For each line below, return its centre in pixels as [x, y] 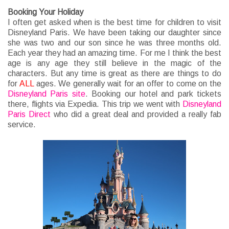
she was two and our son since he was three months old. [114, 43]
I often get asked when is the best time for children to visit [114, 22]
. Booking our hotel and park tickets [153, 94]
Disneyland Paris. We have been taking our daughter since [114, 33]
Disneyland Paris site [47, 94]
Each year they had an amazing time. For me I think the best [114, 53]
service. [22, 125]
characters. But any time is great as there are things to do [114, 74]
